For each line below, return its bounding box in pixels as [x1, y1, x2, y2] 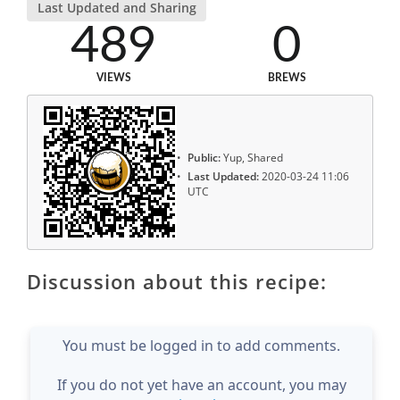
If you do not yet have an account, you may [56, 374, 346, 395]
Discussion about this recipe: [27, 267, 327, 295]
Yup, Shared [221, 150, 283, 166]
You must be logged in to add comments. [62, 335, 340, 355]
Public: [187, 150, 221, 166]
